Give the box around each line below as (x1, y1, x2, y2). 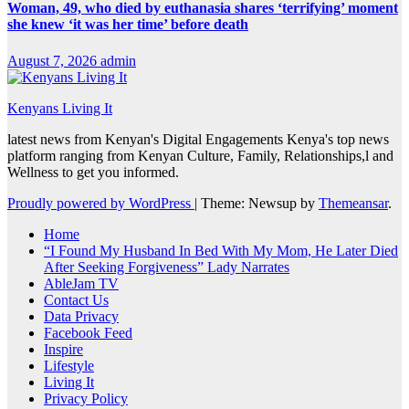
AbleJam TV (44, 275, 119, 291)
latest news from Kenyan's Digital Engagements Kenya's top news (7, 131, 389, 147)
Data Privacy (44, 308, 119, 324)
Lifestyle (44, 357, 94, 373)
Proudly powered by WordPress (7, 194, 194, 211)
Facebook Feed (44, 324, 132, 341)
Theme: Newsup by (201, 194, 319, 211)
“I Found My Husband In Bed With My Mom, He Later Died (44, 242, 398, 258)
